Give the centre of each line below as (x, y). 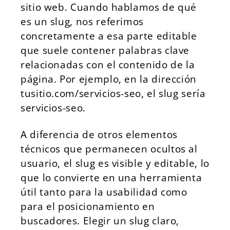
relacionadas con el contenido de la (108, 64)
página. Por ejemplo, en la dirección (109, 79)
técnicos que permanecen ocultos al (109, 149)
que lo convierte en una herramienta (111, 177)
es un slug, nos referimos (82, 21)
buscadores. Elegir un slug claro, (100, 221)
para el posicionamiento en (88, 206)
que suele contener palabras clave (105, 50)
